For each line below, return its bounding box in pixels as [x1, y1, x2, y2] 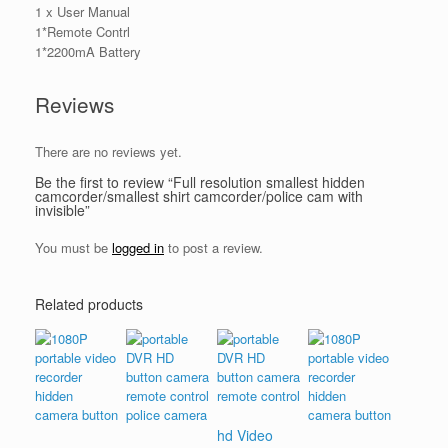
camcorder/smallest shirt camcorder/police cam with [35, 186, 363, 207]
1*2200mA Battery [35, 42, 141, 62]
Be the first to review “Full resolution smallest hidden [35, 172, 365, 193]
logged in [112, 238, 164, 258]
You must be [35, 238, 112, 258]
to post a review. [164, 238, 263, 258]
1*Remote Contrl [35, 22, 130, 42]
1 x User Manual [35, 2, 130, 22]
